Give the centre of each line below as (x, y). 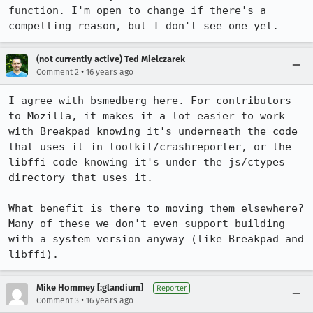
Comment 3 (58, 300)
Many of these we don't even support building (147, 224)
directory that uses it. (81, 177)
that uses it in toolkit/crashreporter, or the (150, 147)
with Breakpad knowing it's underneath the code (153, 131)
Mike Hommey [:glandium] (90, 287)
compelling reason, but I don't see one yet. (144, 26)
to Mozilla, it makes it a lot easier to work (147, 116)
